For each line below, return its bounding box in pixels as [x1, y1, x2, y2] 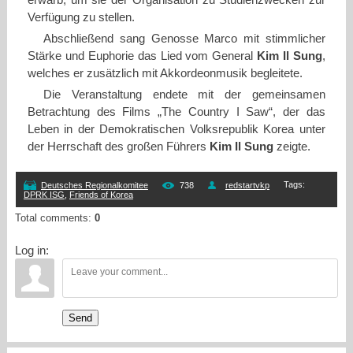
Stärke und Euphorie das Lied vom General [27, 50, 258, 63]
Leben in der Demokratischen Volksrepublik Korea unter [27, 123, 325, 136]
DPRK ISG [23, 190, 65, 200]
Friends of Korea [69, 190, 133, 200]
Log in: [14, 244, 49, 258]
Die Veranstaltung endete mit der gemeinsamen [43, 88, 325, 102]
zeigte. [273, 140, 310, 154]
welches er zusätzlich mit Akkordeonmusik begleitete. [27, 67, 303, 80]
